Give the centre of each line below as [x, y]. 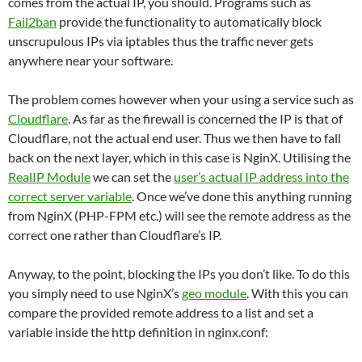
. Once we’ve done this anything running [242, 196]
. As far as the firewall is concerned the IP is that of [205, 118]
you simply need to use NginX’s [95, 293]
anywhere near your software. [90, 60]
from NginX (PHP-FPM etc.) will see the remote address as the [179, 215]
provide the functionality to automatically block [189, 21]
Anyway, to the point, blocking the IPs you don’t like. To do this [179, 274]
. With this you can [297, 293]
